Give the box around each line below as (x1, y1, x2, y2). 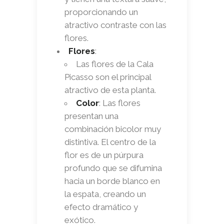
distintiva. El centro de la (64, 136, 156, 147)
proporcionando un (64, 6, 138, 17)
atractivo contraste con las (64, 19, 166, 30)
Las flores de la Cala (76, 58, 153, 69)
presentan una (64, 110, 118, 121)
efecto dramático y (64, 201, 138, 212)
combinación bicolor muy (64, 123, 161, 134)
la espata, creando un (64, 188, 146, 199)
